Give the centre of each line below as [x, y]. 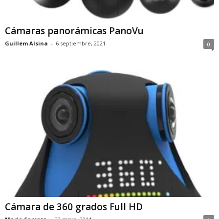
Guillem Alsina [26, 43]
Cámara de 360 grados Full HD [74, 207]
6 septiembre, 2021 [81, 43]
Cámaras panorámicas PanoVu [74, 31]
